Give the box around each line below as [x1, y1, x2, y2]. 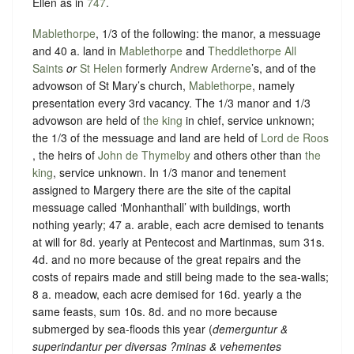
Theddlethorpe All [208, 43, 296, 59]
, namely [252, 77, 295, 94]
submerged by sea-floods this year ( [32, 321, 213, 337]
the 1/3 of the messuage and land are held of [32, 130, 261, 146]
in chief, [183, 112, 228, 129]
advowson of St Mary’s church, [32, 77, 189, 94]
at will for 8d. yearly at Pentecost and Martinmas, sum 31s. [32, 234, 325, 250]
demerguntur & [213, 321, 288, 337]
